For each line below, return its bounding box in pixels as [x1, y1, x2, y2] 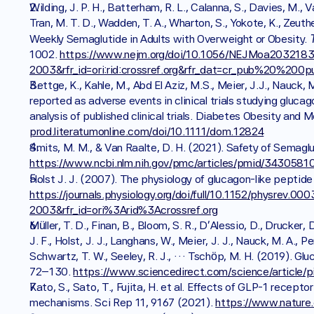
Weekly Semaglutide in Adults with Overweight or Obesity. [29, 32, 310, 46]
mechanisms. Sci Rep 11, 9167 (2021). [29, 296, 216, 309]
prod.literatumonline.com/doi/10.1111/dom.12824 [29, 125, 264, 138]
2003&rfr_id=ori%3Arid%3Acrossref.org [29, 203, 218, 217]
